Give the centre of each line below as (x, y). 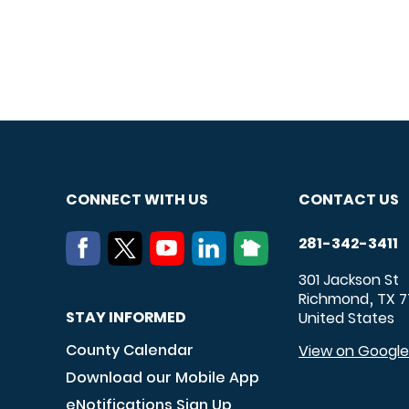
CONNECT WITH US (137, 199)
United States (346, 318)
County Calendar (130, 350)
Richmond (334, 299)
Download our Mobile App (163, 377)
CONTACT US (349, 199)
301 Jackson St (349, 279)
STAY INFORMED (126, 317)
